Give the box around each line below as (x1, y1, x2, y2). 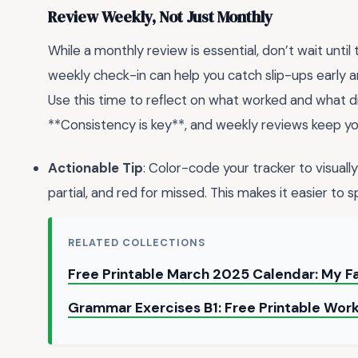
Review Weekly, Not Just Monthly (48, 6, 273, 29)
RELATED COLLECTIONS (68, 236, 206, 250)
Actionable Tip (48, 159, 143, 177)
